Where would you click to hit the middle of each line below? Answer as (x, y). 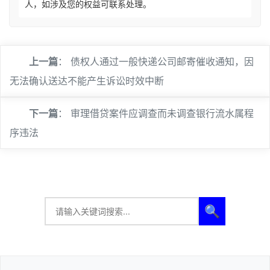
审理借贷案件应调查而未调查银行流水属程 (162, 113)
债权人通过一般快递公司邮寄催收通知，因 (162, 61)
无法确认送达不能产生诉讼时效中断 (87, 81)
